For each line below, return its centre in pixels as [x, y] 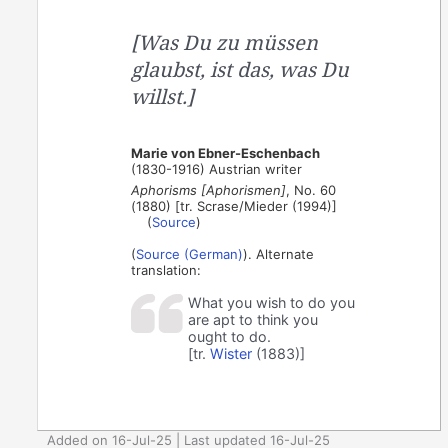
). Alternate [279, 253]
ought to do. [230, 336]
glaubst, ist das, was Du [240, 69]
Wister [231, 353]
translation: [166, 269]
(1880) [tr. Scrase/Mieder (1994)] [234, 205]
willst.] [163, 96]
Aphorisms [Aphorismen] [209, 189]
